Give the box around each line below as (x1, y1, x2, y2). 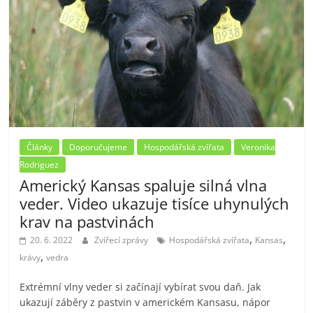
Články (27, 141, 53, 154)
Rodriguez (20, 159, 59, 171)
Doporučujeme (69, 141, 128, 154)
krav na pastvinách (20, 211, 155, 233)
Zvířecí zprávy (94, 234, 151, 247)
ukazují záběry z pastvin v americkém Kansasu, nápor (20, 296, 271, 310)
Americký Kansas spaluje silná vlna (20, 175, 268, 196)
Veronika (241, 141, 276, 154)
